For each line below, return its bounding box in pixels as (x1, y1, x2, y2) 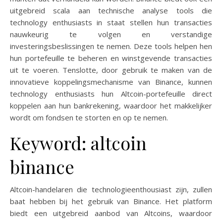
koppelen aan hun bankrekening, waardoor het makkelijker (10, 100, 212, 111)
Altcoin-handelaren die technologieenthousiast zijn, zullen (10, 184, 212, 194)
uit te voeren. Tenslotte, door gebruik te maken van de (10, 64, 212, 75)
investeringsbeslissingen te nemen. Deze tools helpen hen (10, 41, 212, 51)
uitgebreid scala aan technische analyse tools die (10, 5, 212, 15)
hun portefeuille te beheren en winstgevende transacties (10, 53, 212, 63)
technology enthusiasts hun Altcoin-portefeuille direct (10, 88, 212, 99)
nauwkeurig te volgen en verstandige (10, 29, 212, 39)
